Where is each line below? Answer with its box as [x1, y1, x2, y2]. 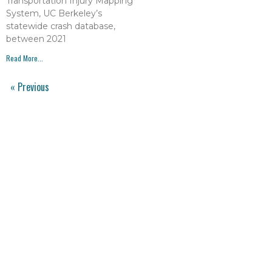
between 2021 [6, 33, 66, 45]
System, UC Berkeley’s [6, 8, 102, 19]
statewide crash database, [6, 21, 115, 32]
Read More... [6, 53, 43, 64]
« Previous [10, 80, 49, 95]
